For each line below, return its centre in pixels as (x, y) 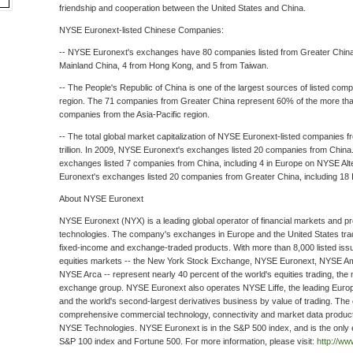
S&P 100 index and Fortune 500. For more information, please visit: (188, 341)
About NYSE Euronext (101, 199)
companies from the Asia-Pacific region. (134, 114)
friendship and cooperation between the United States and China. (182, 8)
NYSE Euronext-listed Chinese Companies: (141, 30)
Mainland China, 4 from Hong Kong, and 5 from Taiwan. (164, 65)
